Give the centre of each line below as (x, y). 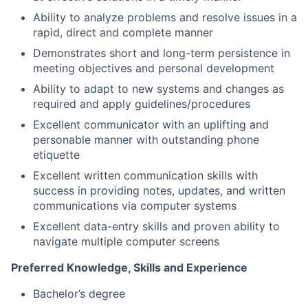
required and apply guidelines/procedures (142, 103)
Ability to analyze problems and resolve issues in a (165, 17)
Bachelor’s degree (79, 293)
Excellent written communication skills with (145, 175)
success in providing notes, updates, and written (159, 190)
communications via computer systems (135, 205)
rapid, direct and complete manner (123, 32)
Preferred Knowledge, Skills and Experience (129, 267)
